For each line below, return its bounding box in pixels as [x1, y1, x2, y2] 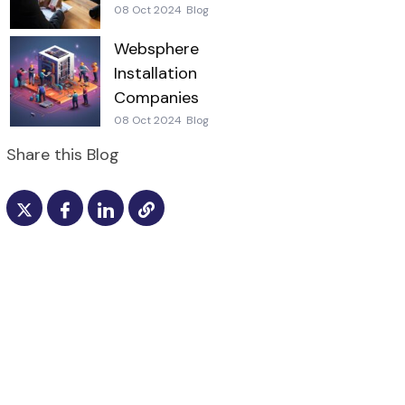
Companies [113, 86, 199, 108]
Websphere [113, 37, 199, 60]
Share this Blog [5, 144, 119, 166]
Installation [113, 61, 197, 84]
